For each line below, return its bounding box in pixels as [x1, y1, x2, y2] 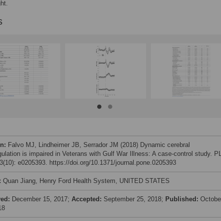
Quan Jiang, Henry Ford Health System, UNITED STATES [3, 177, 170, 184]
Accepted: [72, 195, 104, 203]
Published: [165, 195, 200, 203]
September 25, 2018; [104, 195, 165, 203]
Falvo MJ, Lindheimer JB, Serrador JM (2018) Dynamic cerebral [8, 141, 190, 148]
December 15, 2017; [12, 195, 72, 203]
